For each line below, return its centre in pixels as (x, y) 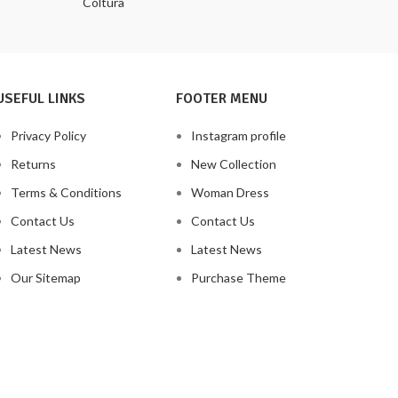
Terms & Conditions (66, 192)
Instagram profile (239, 135)
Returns (33, 163)
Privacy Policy (48, 135)
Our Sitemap (45, 277)
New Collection (234, 163)
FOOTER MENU (222, 98)
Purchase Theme (239, 277)
